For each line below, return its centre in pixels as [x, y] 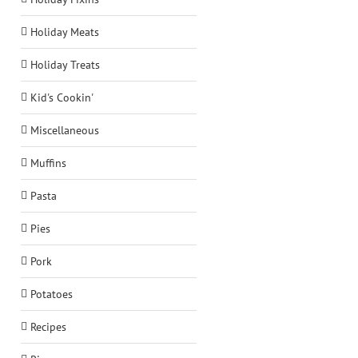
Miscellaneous [65, 131]
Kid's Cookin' [62, 98]
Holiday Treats [65, 65]
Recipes [48, 327]
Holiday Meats [65, 32]
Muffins [48, 163]
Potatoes [52, 294]
